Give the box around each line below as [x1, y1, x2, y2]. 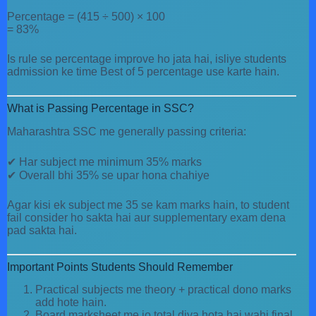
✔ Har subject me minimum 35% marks [7, 155, 202, 168]
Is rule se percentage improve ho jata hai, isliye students [7, 52, 286, 65]
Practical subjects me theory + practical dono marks [35, 284, 291, 296]
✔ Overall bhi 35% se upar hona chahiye [7, 169, 209, 181]
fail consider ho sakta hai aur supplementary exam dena [7, 211, 286, 224]
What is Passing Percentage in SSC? [7, 102, 194, 114]
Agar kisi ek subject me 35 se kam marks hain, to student [7, 198, 289, 211]
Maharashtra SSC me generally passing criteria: [7, 125, 246, 138]
